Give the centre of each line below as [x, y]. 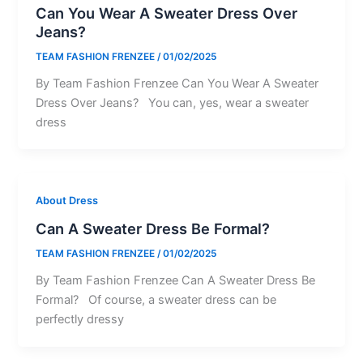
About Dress [67, 201]
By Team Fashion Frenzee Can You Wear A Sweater [177, 83]
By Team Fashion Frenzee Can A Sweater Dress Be [176, 280]
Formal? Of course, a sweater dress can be [156, 299]
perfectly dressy [80, 319]
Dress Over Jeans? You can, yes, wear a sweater [173, 102]
